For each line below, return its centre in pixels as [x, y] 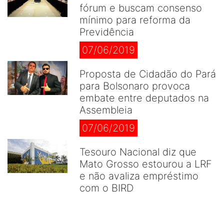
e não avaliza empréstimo [139, 176]
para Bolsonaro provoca [135, 86]
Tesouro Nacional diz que [138, 152]
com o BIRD [106, 188]
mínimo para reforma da [135, 20]
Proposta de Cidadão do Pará [148, 74]
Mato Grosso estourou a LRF [146, 164]
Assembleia [106, 110]
